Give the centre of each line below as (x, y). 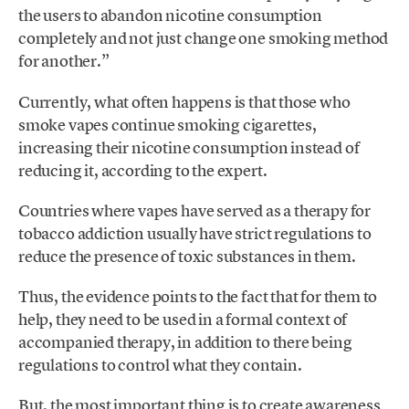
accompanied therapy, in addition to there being (185, 342)
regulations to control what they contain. (160, 365)
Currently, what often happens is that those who (184, 101)
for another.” (64, 61)
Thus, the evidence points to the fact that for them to (198, 297)
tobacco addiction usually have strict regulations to (195, 233)
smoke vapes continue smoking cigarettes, (168, 124)
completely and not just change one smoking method (204, 38)
